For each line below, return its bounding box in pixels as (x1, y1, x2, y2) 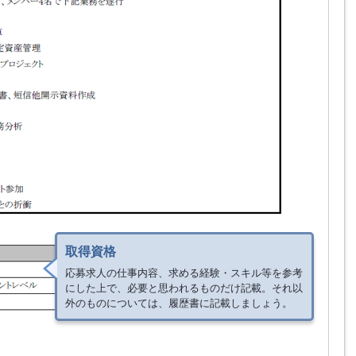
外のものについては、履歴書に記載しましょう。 (65, 297, 292, 309)
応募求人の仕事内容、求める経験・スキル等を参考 (65, 267, 303, 279)
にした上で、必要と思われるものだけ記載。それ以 (65, 282, 303, 294)
